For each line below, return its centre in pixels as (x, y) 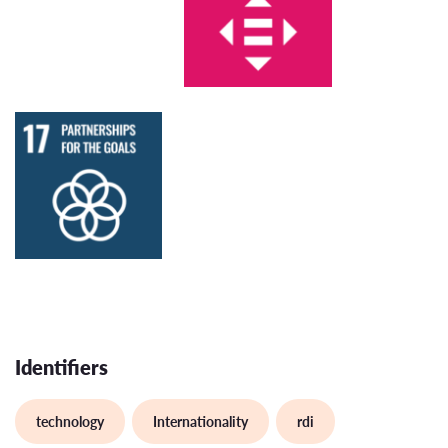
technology (70, 421)
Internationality (200, 421)
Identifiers (61, 367)
